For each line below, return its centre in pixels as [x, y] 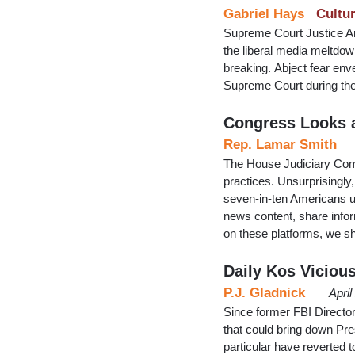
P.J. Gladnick [264, 292]
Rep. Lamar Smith [280, 144]
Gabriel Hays [264, 13]
